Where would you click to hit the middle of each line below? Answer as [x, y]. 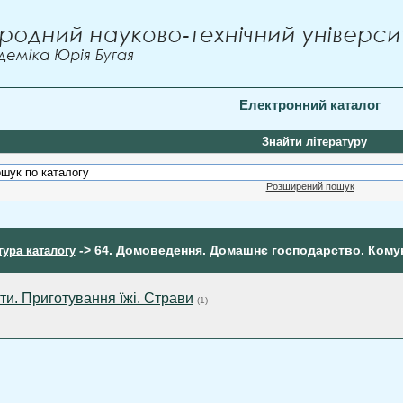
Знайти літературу [314, 142]
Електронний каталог [310, 105]
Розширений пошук [310, 186]
